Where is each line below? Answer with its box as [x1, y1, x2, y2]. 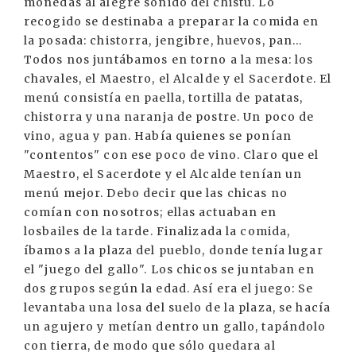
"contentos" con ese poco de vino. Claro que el [24, 148, 319, 162]
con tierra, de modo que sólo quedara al [24, 339, 276, 353]
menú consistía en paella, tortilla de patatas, [24, 91, 304, 105]
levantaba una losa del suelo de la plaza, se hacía [24, 300, 331, 315]
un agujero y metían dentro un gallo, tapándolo [24, 319, 327, 334]
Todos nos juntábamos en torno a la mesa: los [24, 52, 314, 67]
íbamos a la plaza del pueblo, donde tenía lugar [24, 243, 323, 257]
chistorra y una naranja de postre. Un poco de [24, 110, 315, 124]
